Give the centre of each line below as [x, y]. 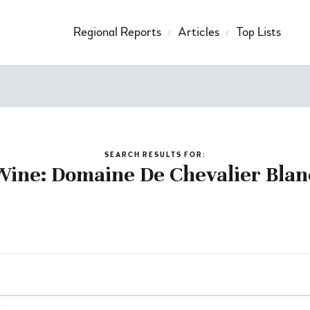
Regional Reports [117, 32]
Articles [198, 32]
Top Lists [258, 32]
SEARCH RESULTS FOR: [155, 155]
